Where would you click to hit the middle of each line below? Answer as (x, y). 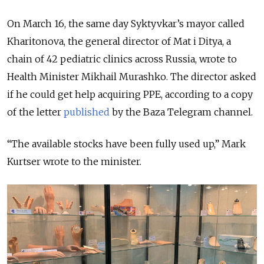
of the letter (35, 112)
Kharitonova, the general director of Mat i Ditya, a (119, 41)
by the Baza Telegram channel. (182, 112)
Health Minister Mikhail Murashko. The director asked (132, 76)
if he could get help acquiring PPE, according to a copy (130, 94)
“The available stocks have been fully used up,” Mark (126, 143)
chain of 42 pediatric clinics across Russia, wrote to (122, 59)
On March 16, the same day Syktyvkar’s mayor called (126, 23)
